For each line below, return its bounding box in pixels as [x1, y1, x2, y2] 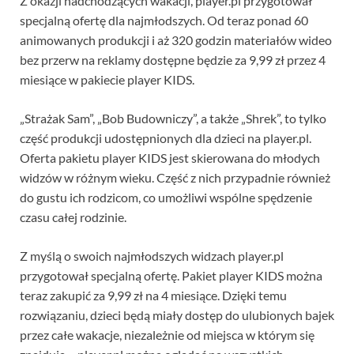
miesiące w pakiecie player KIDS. [20, 72, 194, 88]
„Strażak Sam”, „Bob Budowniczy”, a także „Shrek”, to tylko [20, 111, 326, 126]
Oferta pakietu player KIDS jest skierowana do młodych [20, 150, 320, 166]
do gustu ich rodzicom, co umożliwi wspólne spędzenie [20, 190, 312, 205]
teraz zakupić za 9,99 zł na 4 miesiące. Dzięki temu [20, 288, 287, 303]
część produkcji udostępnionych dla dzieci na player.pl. [20, 130, 311, 146]
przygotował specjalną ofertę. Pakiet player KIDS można [20, 268, 322, 284]
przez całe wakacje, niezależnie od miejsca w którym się [20, 327, 314, 343]
